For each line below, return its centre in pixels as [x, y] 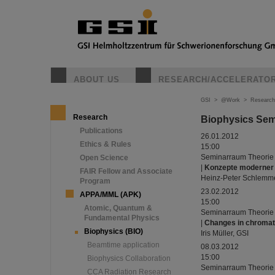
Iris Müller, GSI [225, 233]
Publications [101, 131]
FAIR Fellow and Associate [126, 171]
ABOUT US [97, 79]
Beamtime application [123, 245]
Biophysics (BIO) [114, 231]
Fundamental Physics [122, 218]
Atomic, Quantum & [118, 208]
